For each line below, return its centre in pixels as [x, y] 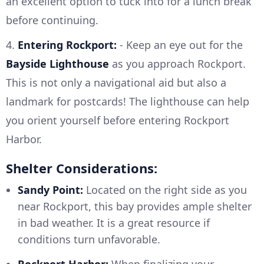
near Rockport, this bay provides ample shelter [135, 206]
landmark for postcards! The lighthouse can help [128, 101]
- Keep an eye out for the [180, 44]
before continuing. [52, 20]
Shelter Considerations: [82, 168]
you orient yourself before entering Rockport [118, 120]
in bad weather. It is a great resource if [114, 222]
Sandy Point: [50, 189]
